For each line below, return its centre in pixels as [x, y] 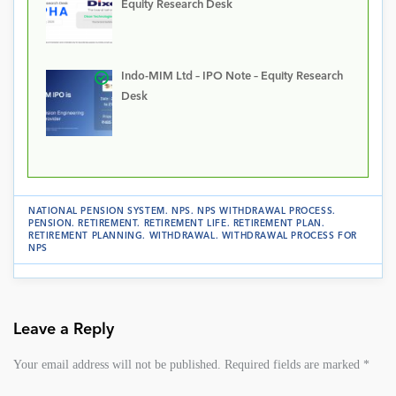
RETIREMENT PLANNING [86, 236]
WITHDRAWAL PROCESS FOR [289, 236]
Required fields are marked [292, 364]
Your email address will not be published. [117, 364]
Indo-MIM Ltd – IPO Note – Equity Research [232, 77]
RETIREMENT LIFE [185, 223]
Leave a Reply [64, 329]
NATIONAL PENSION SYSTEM [97, 211]
